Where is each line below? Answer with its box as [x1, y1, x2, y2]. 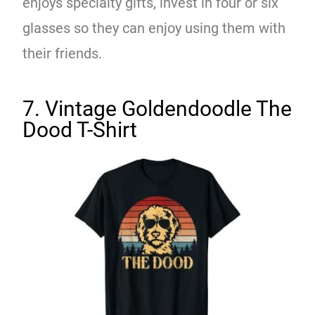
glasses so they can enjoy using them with [22, 19, 286, 37]
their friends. [22, 44, 103, 62]
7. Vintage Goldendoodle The [22, 96, 292, 121]
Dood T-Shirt [22, 117, 138, 142]
